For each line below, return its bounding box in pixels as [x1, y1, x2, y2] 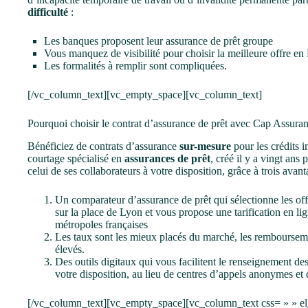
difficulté [27, 5, 68, 18]
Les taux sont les [55, 230, 130, 243]
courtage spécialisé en [27, 152, 124, 164]
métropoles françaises [55, 218, 148, 230]
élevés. [55, 243, 85, 255]
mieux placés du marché [130, 230, 234, 243]
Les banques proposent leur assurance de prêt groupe [44, 34, 273, 47]
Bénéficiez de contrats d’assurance [27, 140, 179, 152]
